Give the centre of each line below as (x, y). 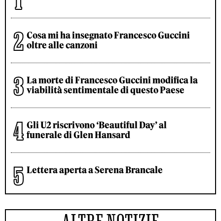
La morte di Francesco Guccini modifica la (112, 80)
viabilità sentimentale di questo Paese (106, 90)
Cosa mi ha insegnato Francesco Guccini (108, 36)
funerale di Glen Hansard (78, 135)
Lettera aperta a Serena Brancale (95, 170)
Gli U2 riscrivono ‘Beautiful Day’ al (97, 125)
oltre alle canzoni (62, 45)
